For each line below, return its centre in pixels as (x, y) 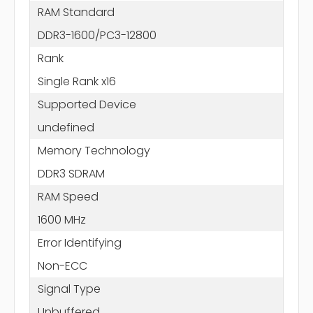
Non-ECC (62, 265)
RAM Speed (68, 196)
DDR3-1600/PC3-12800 (97, 35)
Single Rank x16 (77, 81)
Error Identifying (79, 242)
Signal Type (69, 289)
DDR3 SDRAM (71, 173)
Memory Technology (94, 150)
